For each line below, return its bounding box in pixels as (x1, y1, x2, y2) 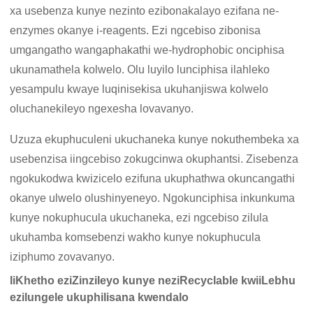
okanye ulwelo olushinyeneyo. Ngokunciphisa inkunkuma (10, 192, 296, 205)
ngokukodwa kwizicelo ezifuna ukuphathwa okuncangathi (10, 173, 296, 185)
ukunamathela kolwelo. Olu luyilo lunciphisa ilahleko (10, 64, 270, 76)
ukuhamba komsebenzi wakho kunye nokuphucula (10, 231, 261, 244)
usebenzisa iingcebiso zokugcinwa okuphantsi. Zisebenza (10, 153, 299, 166)
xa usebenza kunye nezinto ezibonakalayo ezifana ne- (10, 5, 279, 17)
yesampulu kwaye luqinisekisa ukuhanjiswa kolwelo (10, 83, 269, 96)
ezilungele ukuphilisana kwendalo (10, 291, 189, 304)
